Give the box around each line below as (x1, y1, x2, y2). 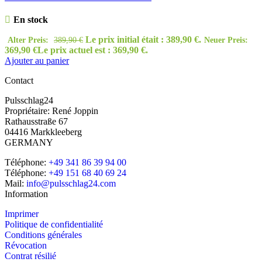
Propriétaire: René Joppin (5, 106, 98, 116)
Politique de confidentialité (5, 219, 103, 230)
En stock (13, 15, 48, 25)
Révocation (5, 240, 47, 251)
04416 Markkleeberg (5, 127, 82, 137)
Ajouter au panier (5, 56, 69, 66)
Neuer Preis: (204, 35, 248, 45)
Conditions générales (5, 230, 82, 240)
